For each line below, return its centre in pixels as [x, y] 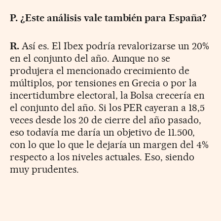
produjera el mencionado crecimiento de [100, 71]
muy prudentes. [44, 169]
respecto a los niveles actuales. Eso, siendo [102, 157]
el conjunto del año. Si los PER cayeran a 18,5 [108, 108]
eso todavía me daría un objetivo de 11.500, [103, 132]
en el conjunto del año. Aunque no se [90, 58]
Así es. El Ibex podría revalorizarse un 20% [114, 46]
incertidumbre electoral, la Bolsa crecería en [108, 95]
